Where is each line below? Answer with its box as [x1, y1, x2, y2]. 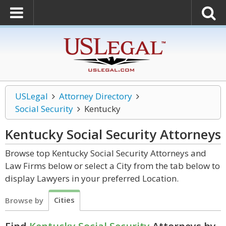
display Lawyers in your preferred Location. [5, 173, 179, 184]
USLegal [15, 90, 48, 102]
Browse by [5, 195, 43, 205]
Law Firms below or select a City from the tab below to [5, 160, 220, 172]
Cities [54, 195, 75, 205]
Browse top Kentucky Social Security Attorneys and [5, 147, 206, 159]
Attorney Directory [59, 90, 132, 102]
